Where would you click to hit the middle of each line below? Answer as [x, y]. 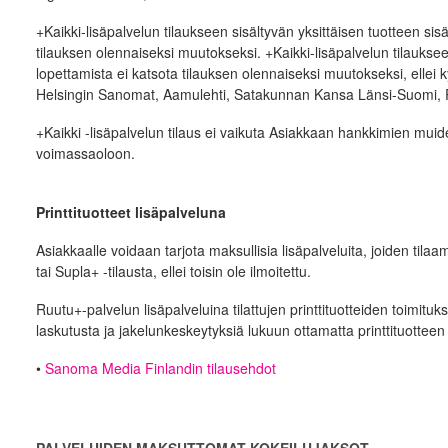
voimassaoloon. [85, 153]
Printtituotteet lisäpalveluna [130, 212]
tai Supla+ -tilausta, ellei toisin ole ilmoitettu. [173, 271]
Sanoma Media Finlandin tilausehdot [160, 368]
